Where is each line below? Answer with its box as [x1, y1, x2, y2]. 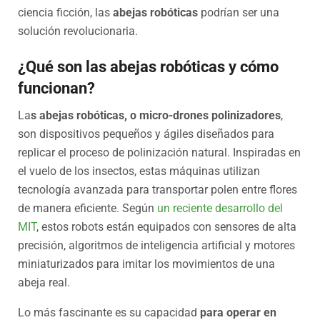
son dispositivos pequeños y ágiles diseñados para [18, 127, 274, 141]
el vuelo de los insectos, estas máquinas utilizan [18, 164, 260, 179]
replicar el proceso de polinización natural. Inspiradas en [18, 146, 301, 160]
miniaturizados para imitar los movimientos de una [18, 257, 275, 271]
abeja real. [18, 276, 70, 290]
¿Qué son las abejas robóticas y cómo [18, 57, 279, 76]
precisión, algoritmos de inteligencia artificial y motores [18, 239, 295, 253]
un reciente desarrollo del [154, 201, 283, 216]
